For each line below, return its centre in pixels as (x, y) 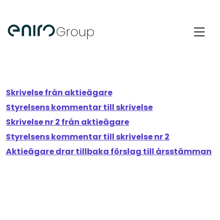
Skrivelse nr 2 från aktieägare (68, 122)
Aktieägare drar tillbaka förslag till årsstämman (109, 151)
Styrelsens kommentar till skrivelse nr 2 (88, 137)
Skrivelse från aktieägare (59, 93)
